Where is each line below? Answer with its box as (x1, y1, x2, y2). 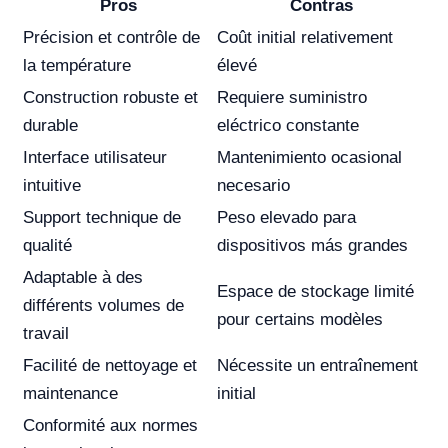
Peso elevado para (217, 208, 356, 227)
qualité (23, 236, 72, 255)
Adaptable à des (23, 268, 143, 287)
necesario (217, 176, 290, 195)
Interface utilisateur (23, 148, 167, 167)
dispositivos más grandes (217, 236, 408, 255)
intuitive (23, 176, 81, 195)
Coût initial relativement (217, 28, 393, 47)
